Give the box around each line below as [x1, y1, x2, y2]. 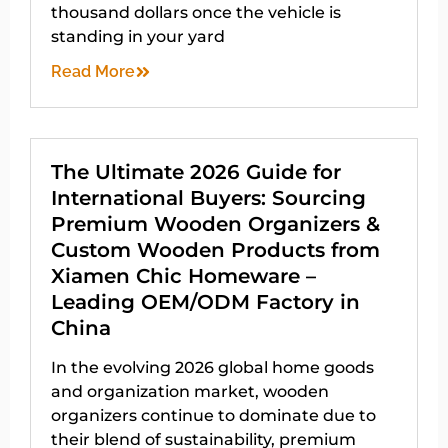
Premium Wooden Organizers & [51, 212, 380, 237]
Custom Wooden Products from [51, 238, 380, 263]
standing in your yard [51, 27, 225, 47]
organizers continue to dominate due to [51, 406, 376, 426]
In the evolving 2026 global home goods [51, 358, 374, 378]
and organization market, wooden [51, 382, 329, 402]
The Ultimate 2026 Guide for [51, 160, 341, 185]
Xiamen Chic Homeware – [51, 264, 316, 289]
